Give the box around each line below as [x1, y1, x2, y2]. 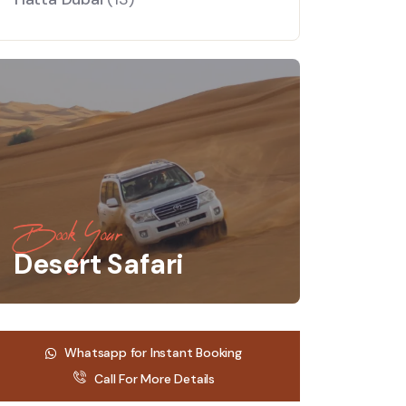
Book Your [13, 223, 122, 246]
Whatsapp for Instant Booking [64, 344, 242, 361]
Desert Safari [13, 246, 185, 282]
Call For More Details [94, 371, 216, 387]
